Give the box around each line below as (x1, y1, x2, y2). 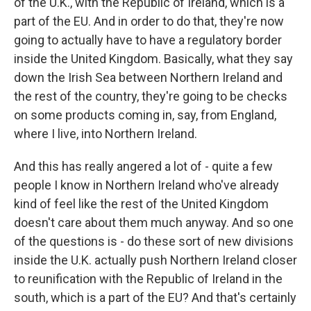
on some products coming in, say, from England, (14, 108, 276, 122)
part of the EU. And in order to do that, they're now (14, 14, 284, 28)
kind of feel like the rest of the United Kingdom (14, 196, 269, 211)
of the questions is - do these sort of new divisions (14, 234, 294, 249)
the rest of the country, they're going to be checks (14, 89, 287, 103)
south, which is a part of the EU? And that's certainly (14, 290, 296, 305)
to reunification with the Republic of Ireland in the (14, 271, 283, 286)
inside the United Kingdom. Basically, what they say (14, 51, 293, 66)
